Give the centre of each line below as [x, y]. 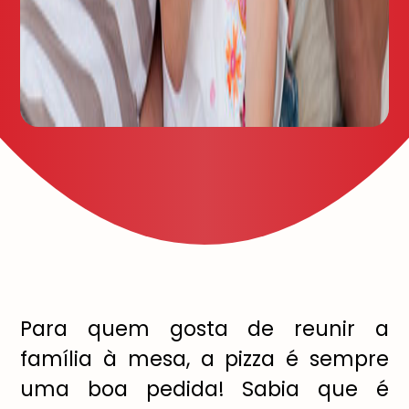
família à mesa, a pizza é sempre [204, 359]
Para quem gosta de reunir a [204, 329]
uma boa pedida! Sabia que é [204, 389]
